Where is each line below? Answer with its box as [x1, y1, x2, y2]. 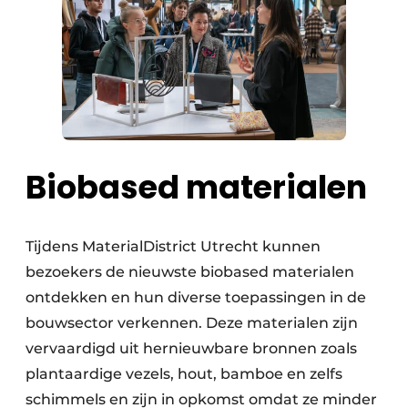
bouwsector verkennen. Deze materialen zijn [25, 313, 358, 331]
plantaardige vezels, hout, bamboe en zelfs [25, 364, 342, 382]
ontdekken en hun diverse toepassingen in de [25, 288, 366, 306]
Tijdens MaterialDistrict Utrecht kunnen [25, 237, 321, 255]
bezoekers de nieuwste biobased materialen [25, 262, 354, 280]
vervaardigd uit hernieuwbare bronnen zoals [25, 339, 357, 357]
